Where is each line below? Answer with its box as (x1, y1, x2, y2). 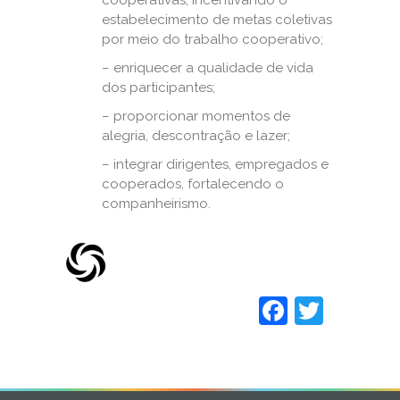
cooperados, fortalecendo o (102, 176, 284, 192)
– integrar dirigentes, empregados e (102, 156, 329, 172)
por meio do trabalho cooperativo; (102, 31, 323, 47)
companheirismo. (102, 196, 211, 212)
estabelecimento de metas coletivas (102, 12, 332, 28)
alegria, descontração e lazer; (102, 128, 290, 144)
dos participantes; (102, 79, 215, 96)
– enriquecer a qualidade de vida (102, 60, 313, 76)
